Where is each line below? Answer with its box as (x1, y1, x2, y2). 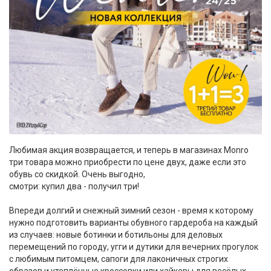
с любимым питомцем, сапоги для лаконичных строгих (9, 254, 228, 264)
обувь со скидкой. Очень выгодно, (9, 169, 145, 179)
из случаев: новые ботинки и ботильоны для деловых (9, 230, 223, 240)
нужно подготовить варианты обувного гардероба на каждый (9, 218, 258, 227)
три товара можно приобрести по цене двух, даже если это (9, 157, 246, 167)
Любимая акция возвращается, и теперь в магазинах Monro (9, 145, 249, 155)
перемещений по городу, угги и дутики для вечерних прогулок (9, 242, 258, 252)
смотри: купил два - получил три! (9, 181, 139, 191)
